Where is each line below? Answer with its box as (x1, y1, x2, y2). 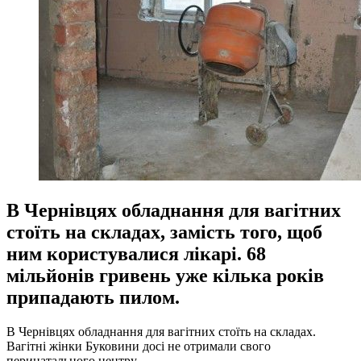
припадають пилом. (6, 286, 180, 308)
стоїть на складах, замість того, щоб (6, 221, 322, 243)
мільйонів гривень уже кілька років (6, 264, 324, 286)
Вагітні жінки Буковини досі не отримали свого (6, 338, 271, 353)
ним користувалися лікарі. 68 (6, 243, 266, 264)
